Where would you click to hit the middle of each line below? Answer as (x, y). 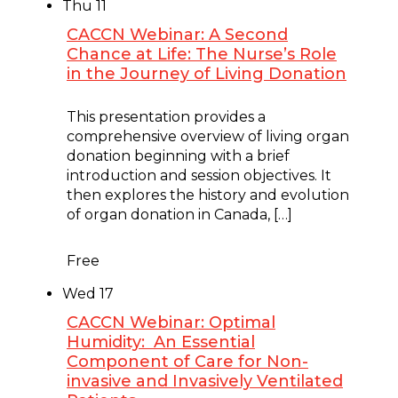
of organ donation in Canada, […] (179, 214)
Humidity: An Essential (161, 342)
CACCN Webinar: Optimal (171, 322)
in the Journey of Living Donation (207, 73)
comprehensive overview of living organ (208, 136)
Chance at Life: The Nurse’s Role (202, 54)
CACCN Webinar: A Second (177, 34)
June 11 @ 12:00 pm (135, 97)
